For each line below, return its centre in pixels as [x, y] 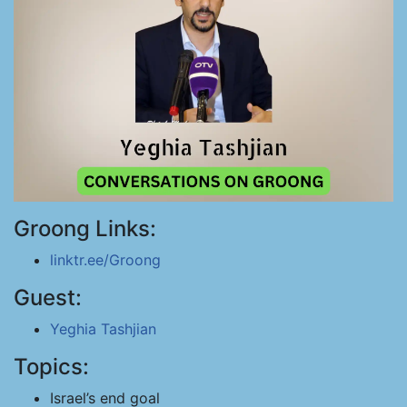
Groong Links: [85, 228]
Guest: [48, 298]
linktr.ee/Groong [105, 260]
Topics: [51, 367]
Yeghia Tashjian [103, 329]
